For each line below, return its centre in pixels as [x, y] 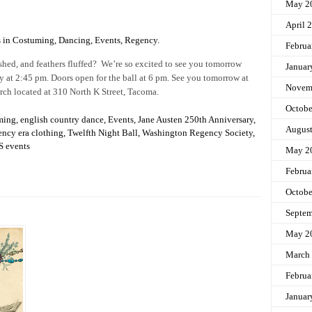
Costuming [33, 40]
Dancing [75, 40]
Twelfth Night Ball [103, 132]
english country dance [62, 119]
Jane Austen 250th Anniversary [196, 119]
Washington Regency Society [197, 132]
